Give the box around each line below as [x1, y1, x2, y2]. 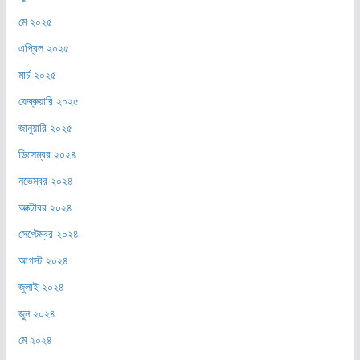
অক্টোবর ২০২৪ [18, 199, 72, 215]
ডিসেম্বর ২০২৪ [18, 146, 76, 162]
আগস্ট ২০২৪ [18, 252, 68, 268]
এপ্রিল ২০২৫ [18, 40, 69, 56]
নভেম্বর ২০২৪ [18, 173, 73, 189]
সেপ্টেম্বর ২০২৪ [18, 226, 79, 242]
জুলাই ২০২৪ [18, 279, 64, 295]
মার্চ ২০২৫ [18, 67, 56, 83]
